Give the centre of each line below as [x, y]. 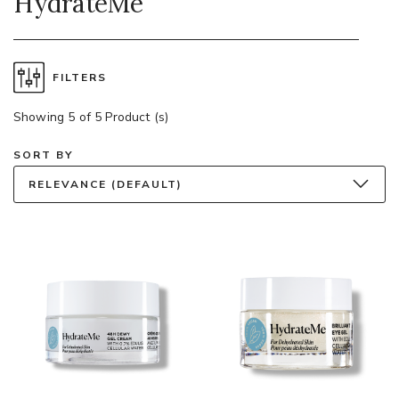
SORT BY [43, 155]
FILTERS [80, 77]
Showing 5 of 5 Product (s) [91, 117]
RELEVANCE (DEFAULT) [106, 184]
